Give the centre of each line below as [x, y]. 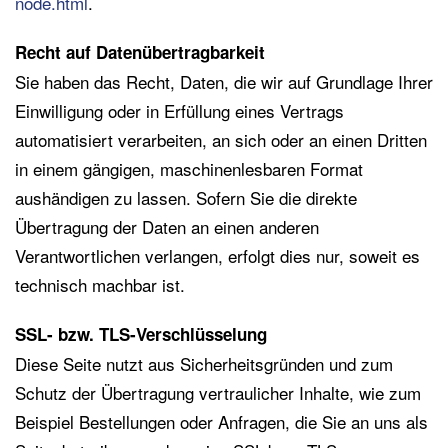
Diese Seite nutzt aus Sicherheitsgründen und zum [204, 363]
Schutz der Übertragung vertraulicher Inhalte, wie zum [218, 392]
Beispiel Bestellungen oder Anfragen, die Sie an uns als [221, 421]
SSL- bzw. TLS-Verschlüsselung [141, 334]
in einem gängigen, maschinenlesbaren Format [189, 168]
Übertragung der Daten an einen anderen [167, 226]
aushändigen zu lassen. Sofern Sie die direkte [186, 197]
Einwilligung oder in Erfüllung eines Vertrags [179, 110]
